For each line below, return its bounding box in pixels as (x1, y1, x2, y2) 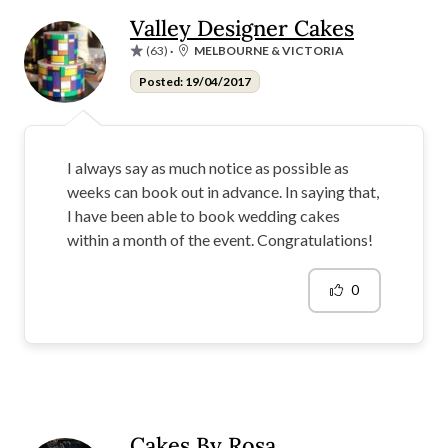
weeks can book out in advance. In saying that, (67, 181, 379, 201)
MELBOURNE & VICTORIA (194, 42, 344, 58)
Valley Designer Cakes (130, 13, 354, 42)
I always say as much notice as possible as (67, 157, 349, 177)
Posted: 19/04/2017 (138, 73, 251, 89)
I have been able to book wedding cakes (67, 205, 340, 225)
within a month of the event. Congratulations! (67, 229, 373, 249)
